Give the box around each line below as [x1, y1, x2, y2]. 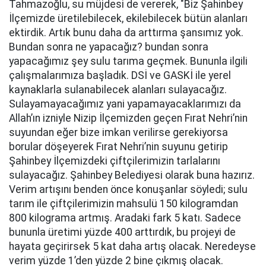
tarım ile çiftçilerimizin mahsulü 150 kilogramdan [9, 198, 238, 210]
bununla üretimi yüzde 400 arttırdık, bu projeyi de [9, 226, 236, 238]
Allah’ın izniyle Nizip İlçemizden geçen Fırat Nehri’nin [9, 112, 248, 124]
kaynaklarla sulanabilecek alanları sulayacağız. [9, 84, 227, 96]
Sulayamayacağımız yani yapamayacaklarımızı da [9, 98, 241, 110]
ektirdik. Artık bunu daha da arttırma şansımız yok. [9, 27, 243, 39]
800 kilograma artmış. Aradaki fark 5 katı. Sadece [9, 212, 241, 224]
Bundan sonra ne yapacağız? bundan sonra [9, 41, 208, 53]
